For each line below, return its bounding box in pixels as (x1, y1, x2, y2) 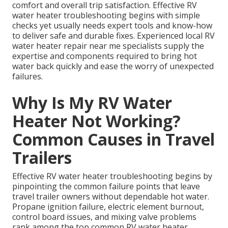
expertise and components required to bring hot (12, 50, 197, 62)
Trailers (12, 147, 72, 169)
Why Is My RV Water (12, 92, 172, 114)
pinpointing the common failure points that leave (12, 181, 200, 192)
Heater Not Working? (12, 110, 181, 132)
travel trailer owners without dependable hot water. (12, 191, 209, 203)
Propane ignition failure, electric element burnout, (12, 201, 204, 213)
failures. (12, 71, 43, 82)
